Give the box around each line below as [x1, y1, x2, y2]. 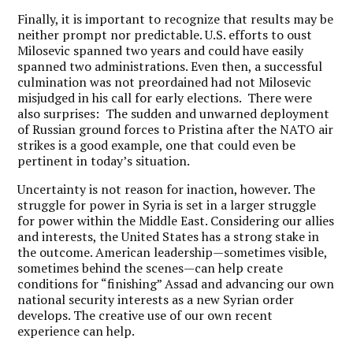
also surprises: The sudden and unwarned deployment [17, 105, 330, 122]
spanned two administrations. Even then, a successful [17, 58, 323, 75]
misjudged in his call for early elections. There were [17, 89, 313, 106]
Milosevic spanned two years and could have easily [17, 42, 304, 59]
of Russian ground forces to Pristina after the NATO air [17, 121, 334, 138]
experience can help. [17, 322, 136, 340]
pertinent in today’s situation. [17, 152, 191, 169]
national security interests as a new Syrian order [17, 291, 295, 308]
